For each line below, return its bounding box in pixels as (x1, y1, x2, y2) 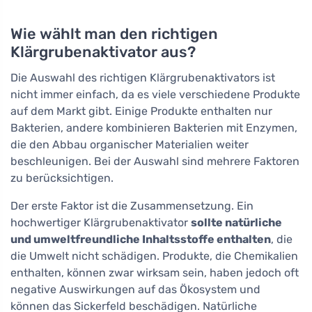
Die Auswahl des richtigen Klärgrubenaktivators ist (10, 71, 275, 84)
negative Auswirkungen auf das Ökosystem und (10, 283, 260, 296)
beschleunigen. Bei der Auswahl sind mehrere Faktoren (10, 155, 299, 168)
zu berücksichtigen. (10, 171, 114, 185)
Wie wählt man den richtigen (10, 25, 218, 42)
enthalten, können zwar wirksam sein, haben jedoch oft (10, 266, 299, 279)
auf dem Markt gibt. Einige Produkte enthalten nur (10, 104, 272, 118)
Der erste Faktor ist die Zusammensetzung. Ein (10, 199, 253, 212)
